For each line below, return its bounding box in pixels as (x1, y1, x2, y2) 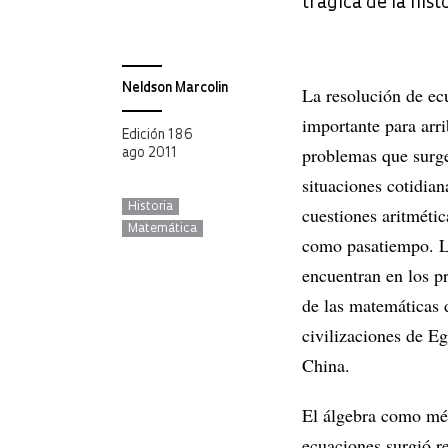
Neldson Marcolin (122, 82, 228, 95)
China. (302, 353, 350, 377)
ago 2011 (122, 147, 177, 160)
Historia (128, 201, 173, 213)
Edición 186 (122, 129, 193, 142)
